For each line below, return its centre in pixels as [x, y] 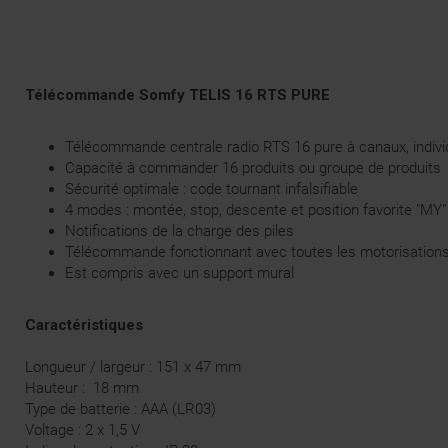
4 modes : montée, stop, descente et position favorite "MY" [255, 209]
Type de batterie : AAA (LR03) [120, 408]
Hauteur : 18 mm [84, 387]
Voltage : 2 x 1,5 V [82, 429]
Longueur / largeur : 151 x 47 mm [133, 366]
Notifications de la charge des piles [181, 230]
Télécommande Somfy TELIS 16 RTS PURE [179, 94]
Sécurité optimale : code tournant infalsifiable [213, 188]
